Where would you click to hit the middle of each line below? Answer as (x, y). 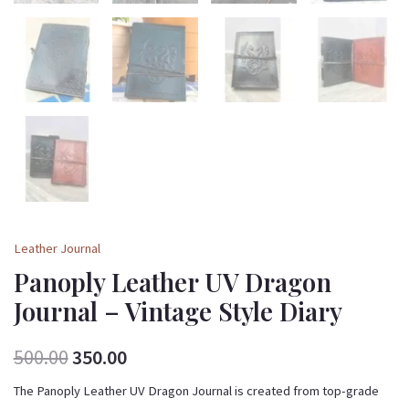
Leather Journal (57, 248)
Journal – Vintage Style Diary (178, 311)
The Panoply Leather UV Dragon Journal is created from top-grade (196, 391)
